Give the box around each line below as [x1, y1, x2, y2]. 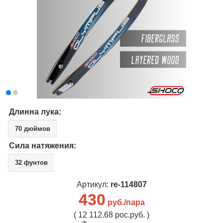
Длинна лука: [9, 107, 61, 116]
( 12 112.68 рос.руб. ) [74, 210, 149, 219]
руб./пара [107, 198, 145, 207]
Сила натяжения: [9, 141, 76, 150]
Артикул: [76, 180, 111, 189]
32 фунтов [14, 159, 48, 166]
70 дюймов [14, 125, 50, 132]
